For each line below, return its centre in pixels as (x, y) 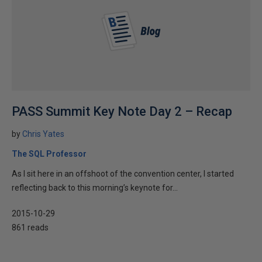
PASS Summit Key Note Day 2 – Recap (122, 111)
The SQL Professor (49, 154)
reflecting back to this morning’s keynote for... (95, 188)
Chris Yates (43, 134)
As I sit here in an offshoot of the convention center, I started (123, 174)
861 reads (30, 227)
